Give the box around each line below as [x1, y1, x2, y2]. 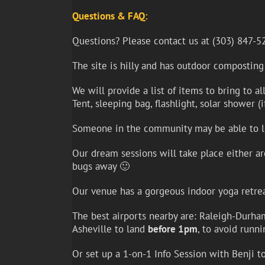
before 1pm [147, 222, 198, 236]
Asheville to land [72, 222, 148, 236]
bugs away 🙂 [72, 160, 130, 173]
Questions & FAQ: [72, 9, 148, 23]
